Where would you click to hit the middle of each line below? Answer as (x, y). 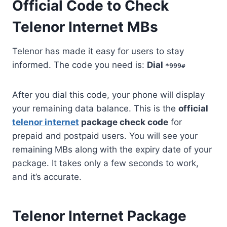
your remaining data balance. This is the (95, 108)
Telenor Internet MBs (85, 27)
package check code (124, 122)
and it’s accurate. (47, 177)
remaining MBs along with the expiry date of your (112, 149)
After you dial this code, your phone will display (108, 94)
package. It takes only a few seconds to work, (105, 163)
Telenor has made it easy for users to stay (98, 51)
